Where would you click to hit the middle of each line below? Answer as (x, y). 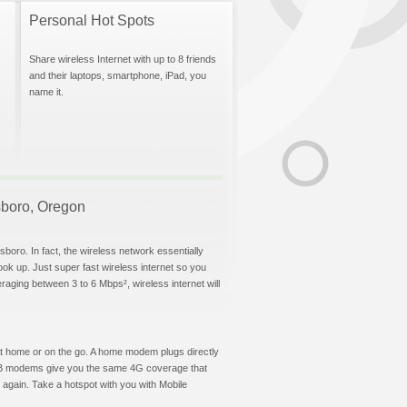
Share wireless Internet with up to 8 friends (123, 59)
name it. (46, 92)
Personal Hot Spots (92, 20)
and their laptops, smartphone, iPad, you (118, 75)
